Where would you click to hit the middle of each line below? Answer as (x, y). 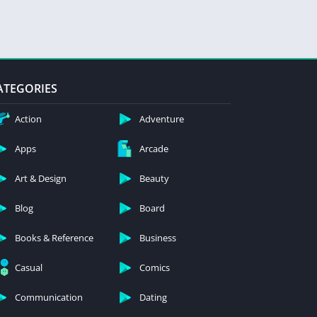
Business (158, 238)
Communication (49, 298)
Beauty (154, 179)
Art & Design (41, 179)
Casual (29, 268)
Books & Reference (54, 238)
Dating (153, 298)
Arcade (154, 149)
